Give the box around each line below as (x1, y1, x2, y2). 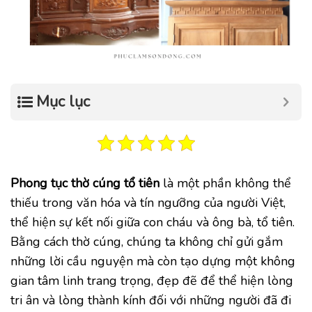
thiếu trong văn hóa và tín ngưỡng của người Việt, (10, 194, 286, 211)
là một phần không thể (159, 174, 291, 192)
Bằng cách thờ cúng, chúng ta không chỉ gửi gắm (10, 233, 283, 250)
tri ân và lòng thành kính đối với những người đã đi (10, 291, 291, 309)
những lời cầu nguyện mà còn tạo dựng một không (10, 252, 295, 270)
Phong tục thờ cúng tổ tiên (10, 174, 159, 192)
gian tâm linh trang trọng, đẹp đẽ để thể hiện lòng (10, 272, 293, 289)
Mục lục (36, 91, 90, 112)
